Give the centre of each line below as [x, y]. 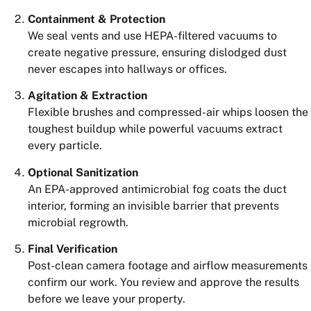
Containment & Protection [96, 19]
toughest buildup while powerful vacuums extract [155, 129]
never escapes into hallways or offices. [127, 69]
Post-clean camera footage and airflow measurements [168, 265]
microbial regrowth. [78, 222]
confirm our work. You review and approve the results [163, 282]
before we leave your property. [107, 299]
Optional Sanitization [83, 172]
